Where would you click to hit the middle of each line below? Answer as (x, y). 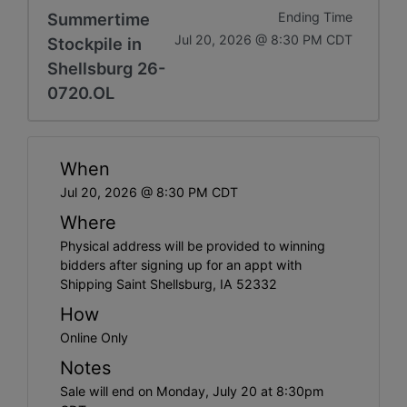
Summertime (99, 19)
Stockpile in (94, 43)
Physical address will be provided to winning (193, 245)
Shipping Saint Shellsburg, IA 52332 (169, 283)
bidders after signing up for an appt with (181, 264)
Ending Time (315, 16)
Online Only (94, 337)
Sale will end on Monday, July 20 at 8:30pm (192, 391)
